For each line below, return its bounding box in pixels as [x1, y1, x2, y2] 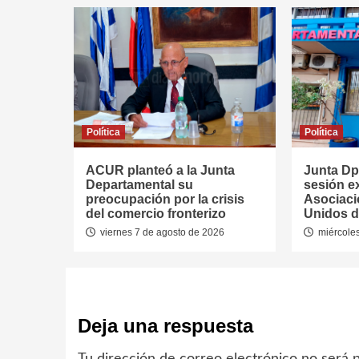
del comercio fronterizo [86, 207, 226, 220]
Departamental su [86, 178, 193, 192]
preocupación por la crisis [86, 192, 244, 206]
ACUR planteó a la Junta [86, 163, 235, 177]
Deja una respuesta [78, 315, 253, 337]
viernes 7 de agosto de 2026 [98, 227, 224, 238]
